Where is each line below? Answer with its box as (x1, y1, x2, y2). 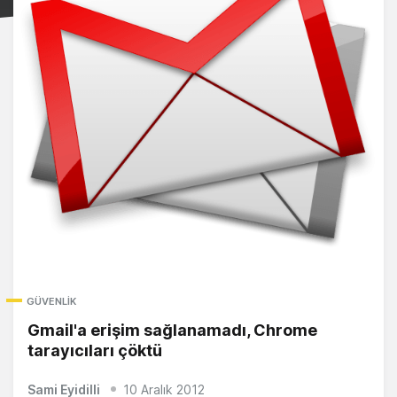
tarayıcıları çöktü (27, 341, 162, 361)
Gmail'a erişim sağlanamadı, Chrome (27, 321, 317, 340)
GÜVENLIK (27, 295, 76, 308)
